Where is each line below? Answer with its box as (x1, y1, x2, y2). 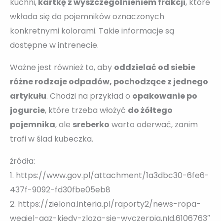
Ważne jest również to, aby (10, 61, 114, 73)
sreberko (73, 118, 110, 130)
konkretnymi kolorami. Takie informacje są (10, 25, 175, 37)
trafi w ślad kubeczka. (10, 133, 93, 145)
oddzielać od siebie (114, 61, 195, 73)
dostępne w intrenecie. (10, 39, 99, 51)
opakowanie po (132, 90, 197, 102)
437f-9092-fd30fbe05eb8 (10, 184, 110, 195)
